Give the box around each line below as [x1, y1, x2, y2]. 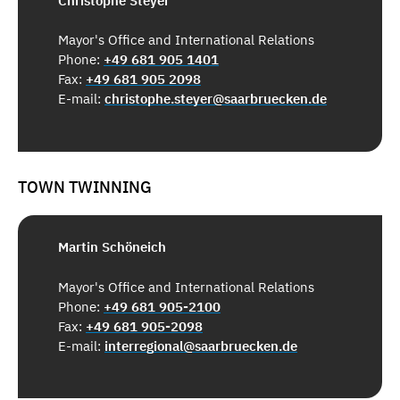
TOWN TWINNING [18, 176, 152, 197]
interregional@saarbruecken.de [104, 337, 297, 354]
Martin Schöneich [58, 238, 166, 256]
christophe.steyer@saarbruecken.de [104, 90, 327, 108]
